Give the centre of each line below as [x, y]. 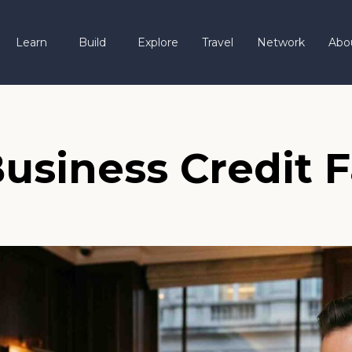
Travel [217, 43]
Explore [158, 43]
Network [280, 43]
